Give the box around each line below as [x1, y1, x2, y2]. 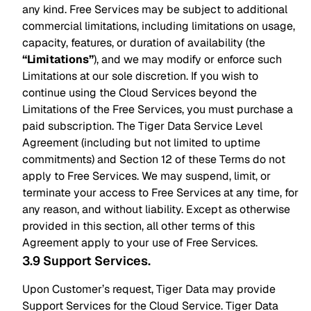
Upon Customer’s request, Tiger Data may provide [22, 282, 276, 296]
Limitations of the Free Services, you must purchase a [22, 102, 293, 117]
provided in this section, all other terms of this [22, 219, 255, 233]
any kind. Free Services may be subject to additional [22, 2, 287, 17]
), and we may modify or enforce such [94, 52, 282, 67]
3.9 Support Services [22, 253, 148, 269]
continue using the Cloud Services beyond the [22, 85, 257, 100]
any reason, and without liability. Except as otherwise [22, 202, 290, 217]
